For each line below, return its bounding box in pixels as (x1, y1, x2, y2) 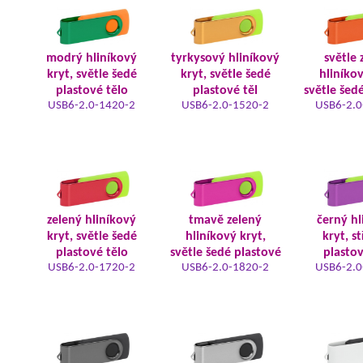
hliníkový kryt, (185, 230, 266, 243)
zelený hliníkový (47, 214, 136, 227)
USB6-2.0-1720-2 (48, 262, 135, 274)
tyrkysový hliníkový (171, 52, 280, 65)
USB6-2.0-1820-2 (181, 262, 269, 274)
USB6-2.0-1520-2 (181, 100, 269, 112)
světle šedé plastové (169, 246, 281, 259)
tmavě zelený (189, 214, 262, 227)
